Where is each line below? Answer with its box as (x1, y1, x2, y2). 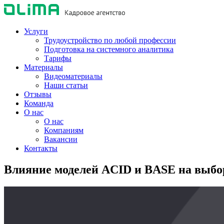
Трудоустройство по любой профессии (44, 36, 176, 44)
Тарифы (44, 54, 71, 62)
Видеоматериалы (44, 72, 102, 80)
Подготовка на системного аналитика (44, 45, 173, 53)
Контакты (24, 144, 57, 152)
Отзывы (24, 90, 51, 98)
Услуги (24, 27, 48, 35)
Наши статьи (44, 81, 88, 89)
